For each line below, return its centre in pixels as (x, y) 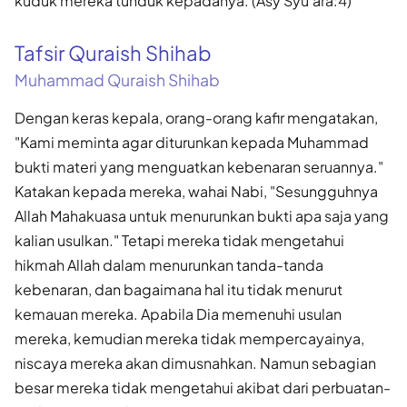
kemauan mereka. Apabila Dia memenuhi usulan (178, 313)
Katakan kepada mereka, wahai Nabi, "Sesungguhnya (196, 191)
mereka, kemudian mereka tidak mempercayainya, (189, 338)
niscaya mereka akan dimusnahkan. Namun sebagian (195, 362)
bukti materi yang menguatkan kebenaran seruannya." (199, 166)
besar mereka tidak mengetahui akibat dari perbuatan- (203, 387)
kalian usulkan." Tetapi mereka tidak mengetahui (179, 240)
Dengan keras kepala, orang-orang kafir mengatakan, (196, 117)
